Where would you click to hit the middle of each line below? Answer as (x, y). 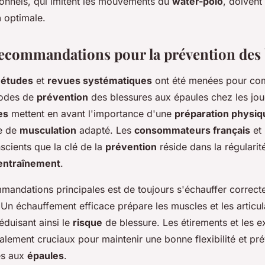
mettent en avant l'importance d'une (91, 113)
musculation (48, 130)
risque (88, 222)
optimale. (23, 17)
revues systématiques (100, 80)
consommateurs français (192, 130)
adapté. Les (105, 130)
